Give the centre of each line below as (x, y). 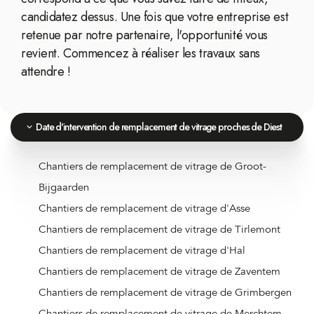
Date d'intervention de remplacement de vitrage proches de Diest (157, 127)
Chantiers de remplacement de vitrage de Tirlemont (159, 229)
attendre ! (46, 71)
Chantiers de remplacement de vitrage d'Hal (142, 250)
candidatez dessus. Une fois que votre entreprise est (155, 17)
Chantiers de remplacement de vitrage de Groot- (152, 166)
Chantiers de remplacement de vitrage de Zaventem (159, 271)
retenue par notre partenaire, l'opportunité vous (144, 35)
